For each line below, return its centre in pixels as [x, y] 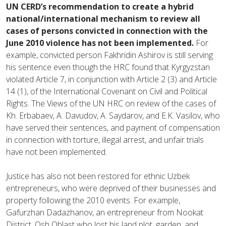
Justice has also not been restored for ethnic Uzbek [98, 176]
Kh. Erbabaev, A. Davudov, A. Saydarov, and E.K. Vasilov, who [113, 115]
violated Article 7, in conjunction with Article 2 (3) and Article [111, 79]
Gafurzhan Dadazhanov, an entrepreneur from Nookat [105, 212]
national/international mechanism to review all [103, 18]
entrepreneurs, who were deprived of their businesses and [111, 188]
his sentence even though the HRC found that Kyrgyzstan [108, 67]
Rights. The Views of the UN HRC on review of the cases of [111, 103]
